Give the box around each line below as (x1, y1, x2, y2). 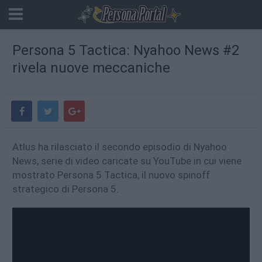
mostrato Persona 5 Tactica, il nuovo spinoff (12, 169, 210, 181)
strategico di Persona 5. (12, 183, 119, 195)
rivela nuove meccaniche (12, 60, 170, 76)
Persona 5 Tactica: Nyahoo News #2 (12, 42, 239, 58)
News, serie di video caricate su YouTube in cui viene (12, 155, 242, 167)
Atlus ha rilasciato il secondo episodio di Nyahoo (12, 141, 227, 153)
